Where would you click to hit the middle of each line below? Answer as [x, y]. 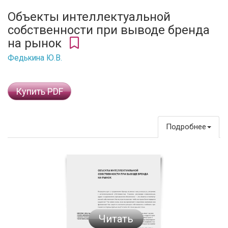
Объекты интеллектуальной [89, 17]
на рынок [36, 43]
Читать [116, 219]
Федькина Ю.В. [35, 58]
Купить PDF [39, 91]
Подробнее [186, 127]
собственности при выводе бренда [109, 30]
